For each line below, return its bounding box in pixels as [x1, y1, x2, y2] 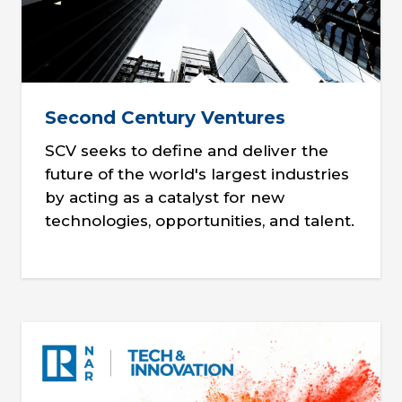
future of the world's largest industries [44, 165, 349, 184]
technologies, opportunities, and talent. [44, 212, 354, 231]
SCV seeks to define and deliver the [44, 142, 328, 161]
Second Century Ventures [44, 107, 285, 129]
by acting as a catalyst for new [44, 188, 284, 207]
